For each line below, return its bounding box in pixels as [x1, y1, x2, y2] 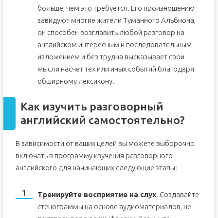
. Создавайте [156, 190, 199, 199]
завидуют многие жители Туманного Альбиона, [37, 16, 196, 24]
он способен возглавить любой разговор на [37, 28, 184, 36]
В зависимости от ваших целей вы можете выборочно [15, 139, 195, 147]
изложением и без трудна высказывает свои [37, 53, 184, 61]
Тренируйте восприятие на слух [37, 190, 156, 199]
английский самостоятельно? [20, 114, 184, 126]
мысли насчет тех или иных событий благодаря [37, 65, 194, 73]
